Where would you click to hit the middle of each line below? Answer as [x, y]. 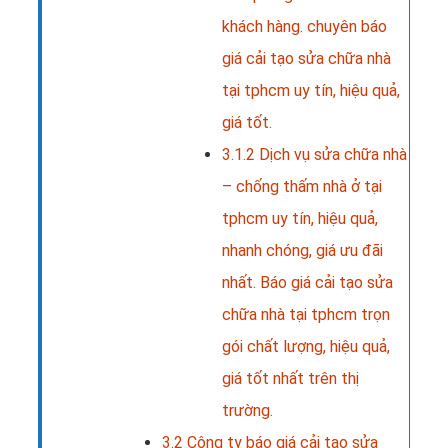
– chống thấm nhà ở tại [302, 186]
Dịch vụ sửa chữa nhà [331, 154]
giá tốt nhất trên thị [290, 378]
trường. [247, 410]
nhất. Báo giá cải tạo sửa [307, 282]
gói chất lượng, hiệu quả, [306, 346]
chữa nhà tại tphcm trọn [306, 314]
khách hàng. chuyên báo [304, 26]
